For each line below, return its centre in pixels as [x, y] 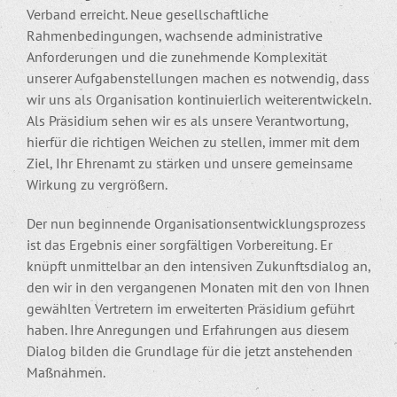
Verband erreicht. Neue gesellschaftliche [148, 14]
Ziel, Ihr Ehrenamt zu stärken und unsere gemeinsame [190, 163]
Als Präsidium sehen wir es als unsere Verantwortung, [187, 120]
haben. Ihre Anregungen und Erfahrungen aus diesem [188, 329]
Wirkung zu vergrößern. [97, 184]
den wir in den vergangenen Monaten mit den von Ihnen [198, 287]
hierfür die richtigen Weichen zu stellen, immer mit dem [193, 141]
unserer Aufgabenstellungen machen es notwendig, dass [198, 78]
